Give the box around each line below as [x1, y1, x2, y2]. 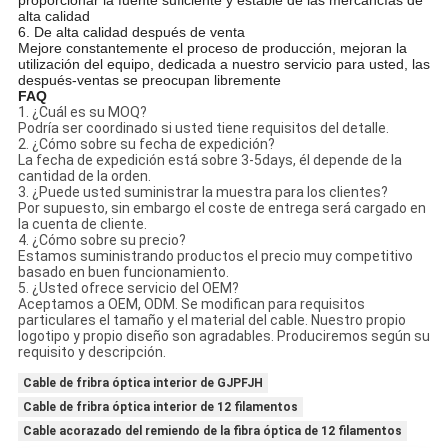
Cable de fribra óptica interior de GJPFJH [22, 376, 263, 391]
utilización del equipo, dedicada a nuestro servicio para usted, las [17, 56, 430, 73]
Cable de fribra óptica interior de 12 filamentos [22, 400, 298, 415]
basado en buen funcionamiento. [17, 264, 229, 281]
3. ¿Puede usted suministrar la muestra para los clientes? [17, 184, 388, 201]
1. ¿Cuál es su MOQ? [17, 104, 147, 121]
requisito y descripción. [17, 344, 166, 361]
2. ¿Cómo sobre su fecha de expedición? [17, 136, 275, 153]
